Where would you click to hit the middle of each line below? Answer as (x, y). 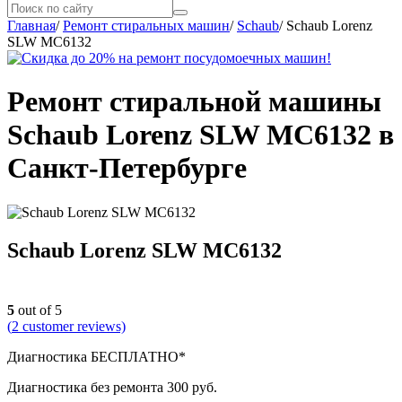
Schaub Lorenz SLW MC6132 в (201, 135)
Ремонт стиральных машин (146, 26)
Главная (31, 26)
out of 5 (38, 310)
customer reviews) (72, 326)
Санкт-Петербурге (127, 168)
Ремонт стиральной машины (194, 102)
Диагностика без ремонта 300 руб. (112, 387)
